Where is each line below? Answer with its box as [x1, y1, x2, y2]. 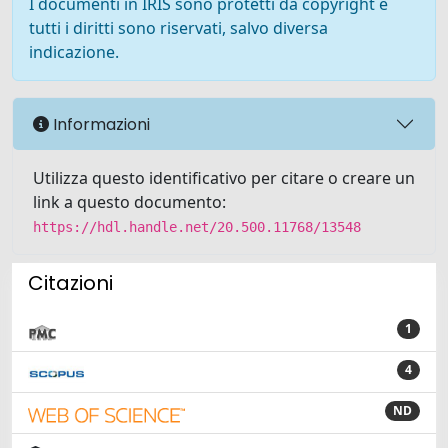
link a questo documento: [33, 191, 226, 213]
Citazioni [28, 269, 113, 297]
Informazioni [49, 112, 150, 136]
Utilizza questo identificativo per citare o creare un [33, 167, 415, 189]
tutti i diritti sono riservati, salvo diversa [29, 17, 328, 39]
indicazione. [29, 41, 119, 63]
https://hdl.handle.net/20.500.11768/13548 [33, 219, 361, 235]
